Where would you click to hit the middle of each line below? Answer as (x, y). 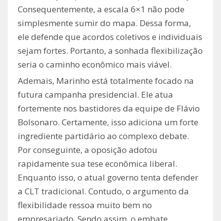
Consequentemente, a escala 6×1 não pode (101, 9)
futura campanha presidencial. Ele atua (95, 95)
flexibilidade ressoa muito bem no (85, 205)
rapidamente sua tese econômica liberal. (97, 164)
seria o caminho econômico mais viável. (95, 65)
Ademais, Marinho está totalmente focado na (106, 81)
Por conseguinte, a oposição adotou (88, 150)
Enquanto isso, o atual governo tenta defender (108, 178)
